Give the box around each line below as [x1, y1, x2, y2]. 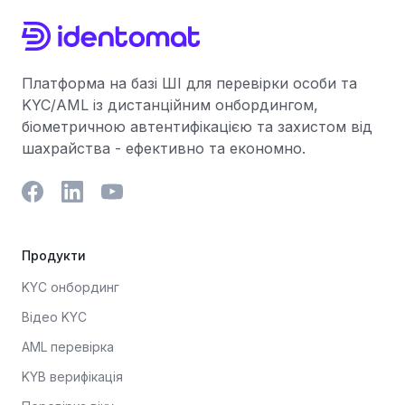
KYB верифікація [22, 369, 123, 384]
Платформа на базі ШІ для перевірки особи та [22, 74, 357, 92]
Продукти [22, 248, 86, 263]
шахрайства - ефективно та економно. [22, 139, 306, 157]
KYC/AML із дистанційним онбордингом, [22, 96, 318, 114]
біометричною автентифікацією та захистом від [22, 118, 372, 136]
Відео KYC [22, 309, 87, 325]
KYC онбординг [22, 279, 119, 295]
